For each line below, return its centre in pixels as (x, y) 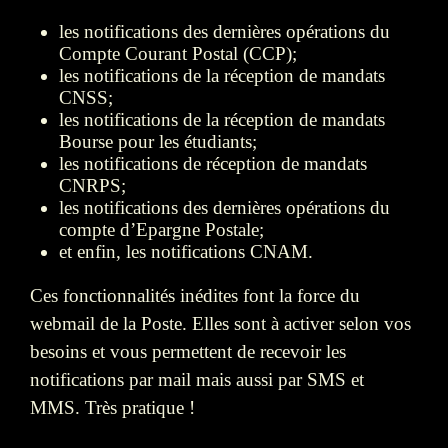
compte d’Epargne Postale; (161, 230)
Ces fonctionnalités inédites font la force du (195, 296)
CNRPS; (92, 186)
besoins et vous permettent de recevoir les (188, 352)
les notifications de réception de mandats (212, 164)
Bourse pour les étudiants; (157, 142)
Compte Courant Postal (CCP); (177, 54)
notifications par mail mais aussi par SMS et (197, 380)
